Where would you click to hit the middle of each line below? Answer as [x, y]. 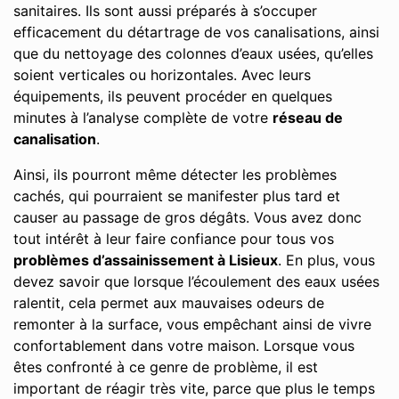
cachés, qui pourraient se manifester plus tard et [177, 196]
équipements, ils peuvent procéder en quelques [173, 96]
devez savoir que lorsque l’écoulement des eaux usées [196, 281]
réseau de [308, 118]
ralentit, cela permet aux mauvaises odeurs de [169, 303]
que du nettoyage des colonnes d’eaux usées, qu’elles [193, 53]
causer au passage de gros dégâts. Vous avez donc [187, 217]
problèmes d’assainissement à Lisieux [146, 260]
